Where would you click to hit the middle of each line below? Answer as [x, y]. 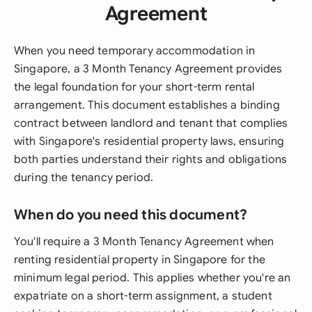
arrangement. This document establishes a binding [147, 105]
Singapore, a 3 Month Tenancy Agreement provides [148, 69]
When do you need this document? [131, 215]
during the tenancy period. [84, 178]
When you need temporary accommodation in [135, 51]
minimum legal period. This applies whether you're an [153, 278]
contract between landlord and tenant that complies [151, 123]
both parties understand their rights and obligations [151, 159]
